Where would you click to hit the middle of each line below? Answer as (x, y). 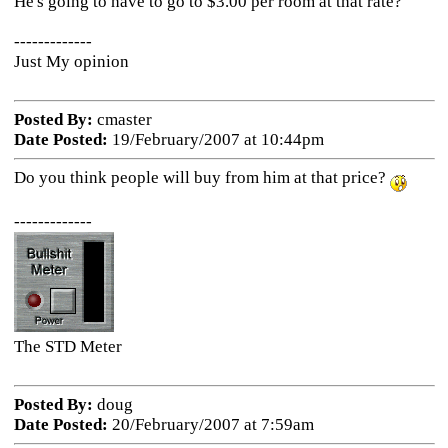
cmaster (122, 119)
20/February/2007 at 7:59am (210, 424)
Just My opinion (71, 61)
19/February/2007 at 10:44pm (215, 139)
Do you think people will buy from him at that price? (201, 177)
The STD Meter (67, 346)
